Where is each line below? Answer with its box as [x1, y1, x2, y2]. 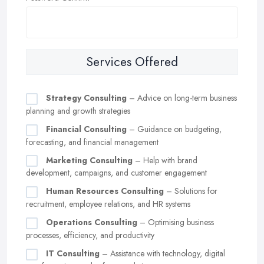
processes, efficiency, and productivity [26, 229, 154, 241]
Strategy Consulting [46, 92, 127, 104]
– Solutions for [164, 185, 217, 197]
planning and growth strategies [26, 104, 130, 117]
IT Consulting [46, 247, 100, 259]
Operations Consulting [46, 216, 137, 229]
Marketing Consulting [46, 154, 133, 166]
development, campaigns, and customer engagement [26, 167, 207, 179]
